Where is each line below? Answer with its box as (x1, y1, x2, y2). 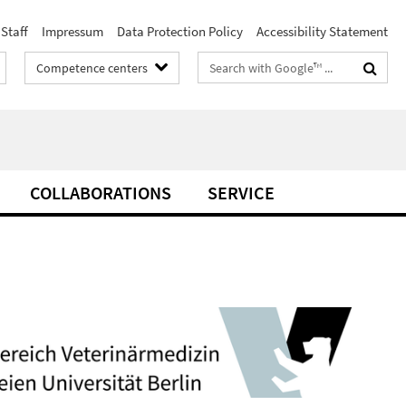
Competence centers (36, 60, 148, 76)
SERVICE (208, 181, 275, 204)
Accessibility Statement (256, 23, 388, 40)
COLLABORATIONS (30, 181, 171, 204)
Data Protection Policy (117, 23, 243, 40)
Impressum (42, 23, 103, 40)
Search (198, 55, 237, 72)
